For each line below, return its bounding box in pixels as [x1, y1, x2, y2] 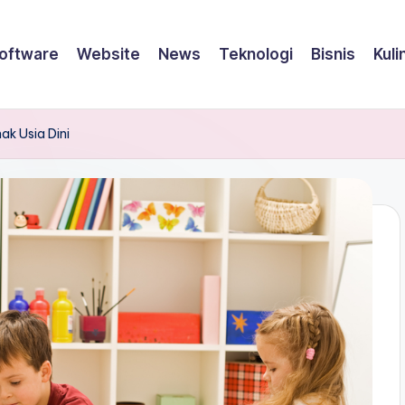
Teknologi [219, 44, 293, 63]
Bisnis [311, 44, 355, 63]
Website [77, 44, 140, 63]
